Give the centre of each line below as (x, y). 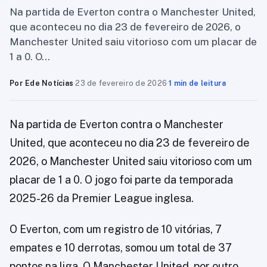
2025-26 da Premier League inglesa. (102, 198)
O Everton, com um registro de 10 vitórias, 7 (116, 229)
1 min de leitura (198, 83)
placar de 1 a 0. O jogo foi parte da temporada (121, 180)
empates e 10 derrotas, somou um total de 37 (121, 248)
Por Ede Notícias (41, 83)
